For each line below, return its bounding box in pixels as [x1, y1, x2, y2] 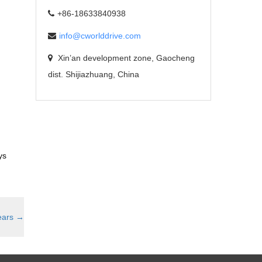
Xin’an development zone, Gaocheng [56, 53, 195, 63]
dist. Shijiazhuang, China [48, 70, 139, 79]
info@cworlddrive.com [59, 31, 141, 40]
